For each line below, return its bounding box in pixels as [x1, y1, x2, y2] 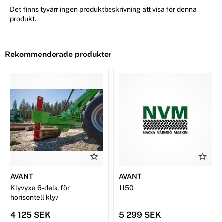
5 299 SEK [119, 210, 161, 220]
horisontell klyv [10, 193, 58, 202]
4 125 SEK [10, 210, 51, 220]
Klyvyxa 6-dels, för [10, 184, 70, 192]
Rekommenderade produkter [5, 50, 111, 59]
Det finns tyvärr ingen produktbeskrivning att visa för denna [10, 5, 197, 14]
